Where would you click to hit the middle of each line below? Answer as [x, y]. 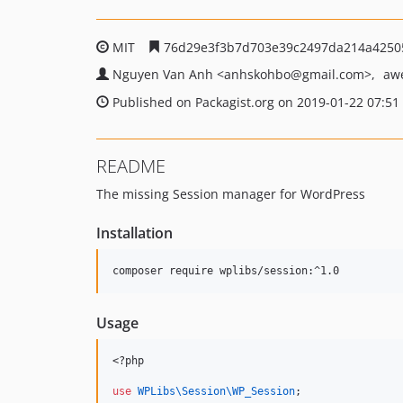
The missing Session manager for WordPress [231, 194]
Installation [134, 233]
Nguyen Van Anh [165, 74]
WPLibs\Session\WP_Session [216, 391]
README [131, 166]
